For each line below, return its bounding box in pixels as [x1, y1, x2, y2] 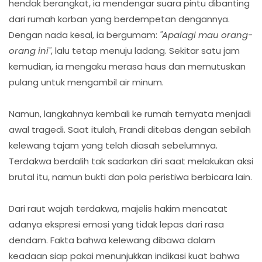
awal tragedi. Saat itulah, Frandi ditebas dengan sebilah [9, 123, 251, 136]
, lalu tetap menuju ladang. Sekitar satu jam [51, 44, 240, 57]
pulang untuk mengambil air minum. [9, 76, 164, 89]
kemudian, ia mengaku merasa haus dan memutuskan [9, 60, 246, 73]
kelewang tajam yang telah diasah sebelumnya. [9, 139, 218, 152]
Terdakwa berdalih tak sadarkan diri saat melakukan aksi [9, 155, 253, 168]
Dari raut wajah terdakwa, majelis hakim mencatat [9, 202, 227, 215]
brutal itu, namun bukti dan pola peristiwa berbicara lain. [9, 171, 252, 184]
